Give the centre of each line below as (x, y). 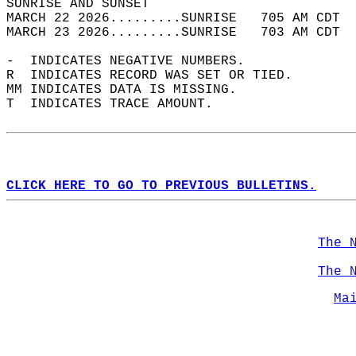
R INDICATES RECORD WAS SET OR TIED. (157, 75)
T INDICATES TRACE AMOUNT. (118, 104)
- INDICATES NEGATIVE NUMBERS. (133, 61)
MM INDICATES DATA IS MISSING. (130, 90)
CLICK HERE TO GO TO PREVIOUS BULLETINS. (161, 186)
